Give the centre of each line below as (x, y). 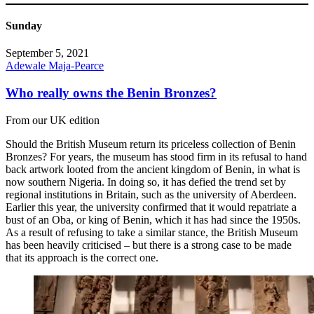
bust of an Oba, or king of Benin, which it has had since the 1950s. (153, 219)
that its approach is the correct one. (82, 257)
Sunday (24, 26)
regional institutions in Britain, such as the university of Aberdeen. (151, 194)
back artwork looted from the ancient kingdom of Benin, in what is (153, 169)
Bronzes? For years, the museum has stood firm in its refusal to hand (156, 156)
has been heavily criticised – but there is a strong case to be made (149, 245)
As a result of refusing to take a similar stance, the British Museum (152, 232)
